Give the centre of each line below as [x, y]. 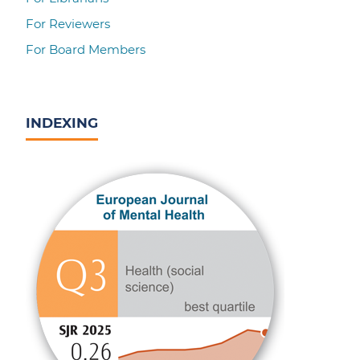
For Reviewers [68, 24]
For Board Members [86, 49]
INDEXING [62, 123]
